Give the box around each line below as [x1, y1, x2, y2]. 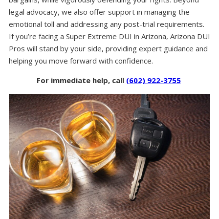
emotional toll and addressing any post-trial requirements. [8, 19, 204, 29]
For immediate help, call [36, 75, 126, 85]
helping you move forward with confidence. [8, 55, 153, 66]
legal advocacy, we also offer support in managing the [8, 6, 190, 17]
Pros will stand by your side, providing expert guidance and [8, 43, 208, 53]
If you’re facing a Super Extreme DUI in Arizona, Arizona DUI [8, 31, 210, 41]
